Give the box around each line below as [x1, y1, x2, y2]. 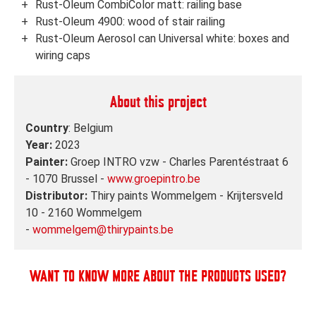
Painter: [25, 154, 71, 169]
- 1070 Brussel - [25, 171, 107, 186]
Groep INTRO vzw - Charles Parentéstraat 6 [71, 154, 288, 169]
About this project [109, 95, 207, 111]
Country [25, 121, 68, 135]
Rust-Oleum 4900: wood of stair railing [35, 15, 225, 29]
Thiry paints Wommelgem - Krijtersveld [90, 188, 283, 202]
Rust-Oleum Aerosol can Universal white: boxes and [35, 32, 289, 46]
